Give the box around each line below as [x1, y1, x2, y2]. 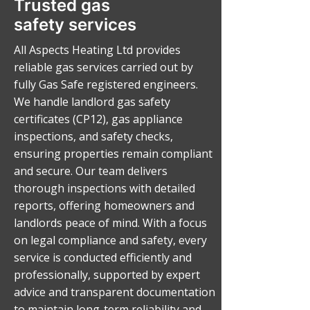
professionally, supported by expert [14, 267, 200, 282]
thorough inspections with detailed [14, 181, 195, 196]
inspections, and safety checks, [14, 129, 173, 144]
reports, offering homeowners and [14, 198, 194, 213]
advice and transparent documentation [14, 284, 215, 300]
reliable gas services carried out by [14, 60, 193, 75]
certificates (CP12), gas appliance [14, 111, 183, 127]
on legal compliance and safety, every [14, 232, 207, 248]
